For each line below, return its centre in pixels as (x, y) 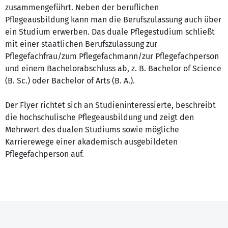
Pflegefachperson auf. (45, 154)
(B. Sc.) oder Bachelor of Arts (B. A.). (70, 81)
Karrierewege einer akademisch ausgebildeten (91, 142)
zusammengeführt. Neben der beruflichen (82, 8)
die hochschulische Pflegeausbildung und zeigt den (99, 118)
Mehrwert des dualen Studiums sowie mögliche (92, 130)
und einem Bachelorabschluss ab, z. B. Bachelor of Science (113, 69)
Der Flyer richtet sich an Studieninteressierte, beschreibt (110, 105)
